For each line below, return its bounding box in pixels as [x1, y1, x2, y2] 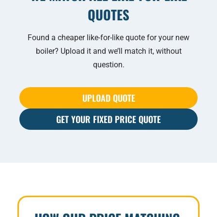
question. [93, 60, 124, 69]
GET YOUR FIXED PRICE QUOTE [56, 112, 161, 125]
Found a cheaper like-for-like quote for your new [28, 32, 189, 42]
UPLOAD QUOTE [82, 91, 135, 104]
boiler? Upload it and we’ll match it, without [35, 46, 182, 56]
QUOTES [88, 5, 129, 25]
